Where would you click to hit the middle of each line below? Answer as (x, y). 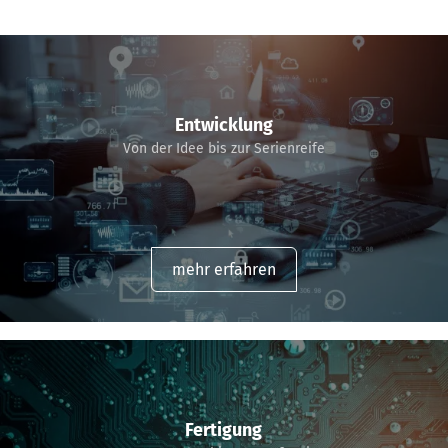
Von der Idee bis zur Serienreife (223, 148)
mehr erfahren (223, 269)
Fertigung (224, 429)
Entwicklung (223, 124)
